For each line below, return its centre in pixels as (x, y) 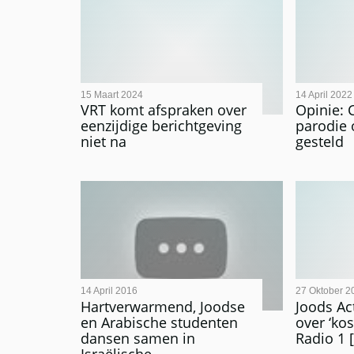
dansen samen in (138, 338)
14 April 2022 (324, 94)
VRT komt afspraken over (164, 110)
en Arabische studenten (159, 322)
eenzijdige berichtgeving (161, 126)
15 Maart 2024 (112, 94)
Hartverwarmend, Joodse (163, 306)
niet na (104, 142)
